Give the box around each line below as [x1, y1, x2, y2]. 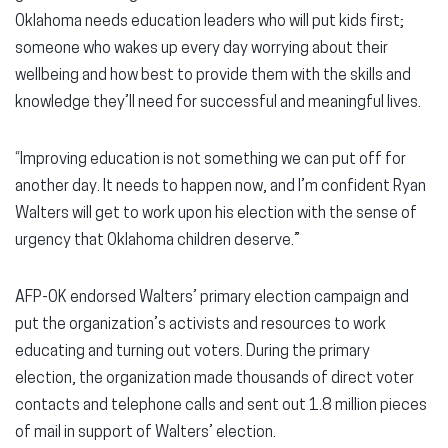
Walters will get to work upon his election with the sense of [15, 206, 417, 222]
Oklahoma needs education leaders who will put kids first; [15, 14, 404, 30]
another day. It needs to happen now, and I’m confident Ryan [15, 179, 426, 195]
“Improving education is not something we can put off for [15, 152, 406, 168]
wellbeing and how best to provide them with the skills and [15, 68, 411, 84]
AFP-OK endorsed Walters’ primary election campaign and [15, 290, 409, 306]
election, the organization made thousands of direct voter [15, 371, 414, 387]
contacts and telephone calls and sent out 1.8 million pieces [15, 398, 427, 414]
